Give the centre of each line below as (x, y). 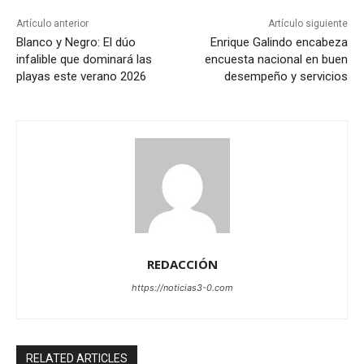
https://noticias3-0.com (182, 287)
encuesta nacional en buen (276, 59)
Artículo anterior (52, 23)
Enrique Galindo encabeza (279, 42)
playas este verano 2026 (81, 76)
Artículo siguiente (308, 23)
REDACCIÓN (182, 264)
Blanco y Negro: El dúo (76, 42)
